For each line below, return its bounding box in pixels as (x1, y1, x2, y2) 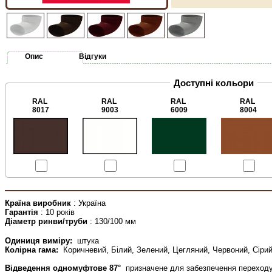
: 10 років (41, 207, 75, 217)
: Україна (73, 198, 106, 208)
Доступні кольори (174, 78, 254, 88)
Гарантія (5, 207, 41, 217)
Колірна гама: (5, 245, 61, 254)
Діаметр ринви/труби (5, 216, 90, 226)
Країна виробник (5, 198, 73, 208)
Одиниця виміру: (5, 236, 75, 245)
